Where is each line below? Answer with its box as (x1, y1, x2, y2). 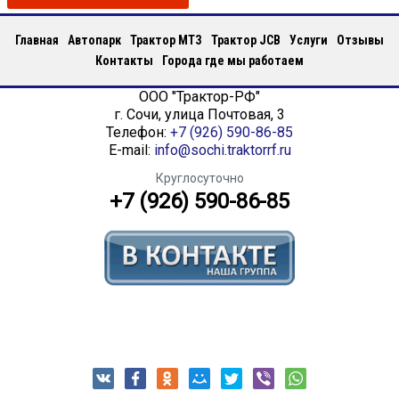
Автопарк (68, 32, 121, 47)
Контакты (95, 53, 153, 68)
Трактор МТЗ (130, 32, 202, 47)
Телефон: (106, 123, 170, 141)
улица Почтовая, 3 (165, 105, 285, 123)
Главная (15, 32, 59, 47)
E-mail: (108, 141, 154, 159)
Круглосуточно (155, 170, 244, 185)
